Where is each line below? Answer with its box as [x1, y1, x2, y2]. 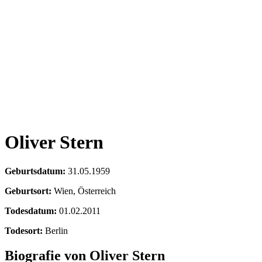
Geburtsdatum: [5, 166, 65, 176]
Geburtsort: [5, 185, 51, 196]
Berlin [45, 225, 68, 236]
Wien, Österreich [54, 185, 116, 196]
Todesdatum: [5, 205, 57, 216]
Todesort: [5, 225, 43, 236]
